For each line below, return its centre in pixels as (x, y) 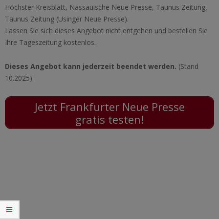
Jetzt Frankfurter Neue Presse (109, 106)
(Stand (187, 66)
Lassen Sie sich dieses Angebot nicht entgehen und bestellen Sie (106, 31)
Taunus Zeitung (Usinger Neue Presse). (67, 19)
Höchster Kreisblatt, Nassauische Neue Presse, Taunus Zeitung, (106, 7)
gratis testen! (109, 119)
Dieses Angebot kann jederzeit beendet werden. (91, 66)
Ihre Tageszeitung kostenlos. (50, 43)
